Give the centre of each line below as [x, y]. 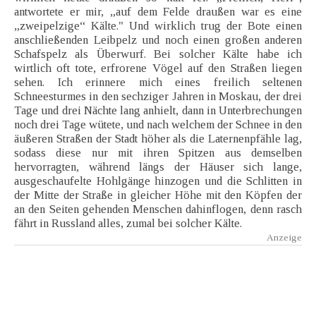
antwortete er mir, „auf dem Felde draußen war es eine [158, 12]
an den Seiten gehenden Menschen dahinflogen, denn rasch [158, 209]
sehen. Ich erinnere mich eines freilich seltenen [158, 83]
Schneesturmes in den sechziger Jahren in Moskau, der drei [158, 97]
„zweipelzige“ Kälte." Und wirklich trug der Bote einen [158, 26]
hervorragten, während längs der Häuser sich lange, [158, 167]
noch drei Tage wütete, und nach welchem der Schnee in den [158, 125]
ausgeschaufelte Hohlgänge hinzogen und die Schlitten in [158, 181]
